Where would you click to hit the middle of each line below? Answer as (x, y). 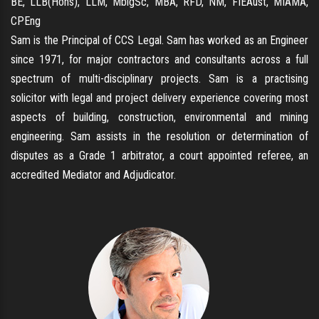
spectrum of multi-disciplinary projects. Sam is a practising (159, 78)
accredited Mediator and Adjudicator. (93, 174)
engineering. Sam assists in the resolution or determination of (159, 136)
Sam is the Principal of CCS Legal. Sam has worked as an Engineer (159, 40)
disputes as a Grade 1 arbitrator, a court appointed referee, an (159, 155)
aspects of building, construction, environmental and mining (159, 117)
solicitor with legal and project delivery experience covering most (159, 98)
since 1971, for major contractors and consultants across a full (159, 59)
